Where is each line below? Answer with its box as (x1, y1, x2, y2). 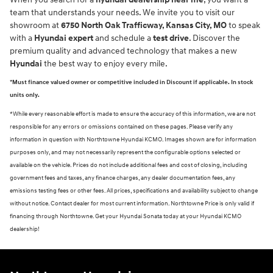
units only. (10, 91, 40, 99)
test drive (153, 32, 189, 43)
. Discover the (189, 32, 240, 43)
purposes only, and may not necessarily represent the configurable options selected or (10, 148, 241, 156)
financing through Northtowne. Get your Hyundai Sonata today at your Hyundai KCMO (10, 212, 241, 220)
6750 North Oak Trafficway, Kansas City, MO (61, 19, 227, 30)
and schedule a (93, 32, 153, 43)
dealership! (10, 225, 40, 233)
